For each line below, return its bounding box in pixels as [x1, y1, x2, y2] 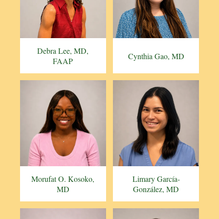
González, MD [133, 184, 179, 195]
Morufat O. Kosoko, [31, 174, 95, 184]
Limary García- [132, 174, 180, 184]
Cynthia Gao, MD [128, 50, 184, 61]
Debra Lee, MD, [37, 45, 89, 56]
